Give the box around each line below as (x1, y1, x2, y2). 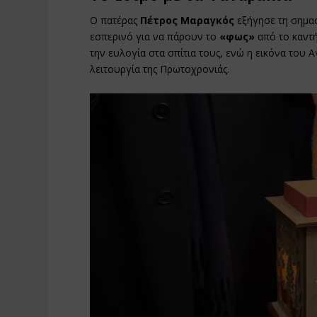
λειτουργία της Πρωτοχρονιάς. (90, 62, 230, 76)
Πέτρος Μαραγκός (140, 13, 238, 28)
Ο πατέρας (90, 13, 141, 28)
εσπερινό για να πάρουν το (90, 30, 220, 44)
